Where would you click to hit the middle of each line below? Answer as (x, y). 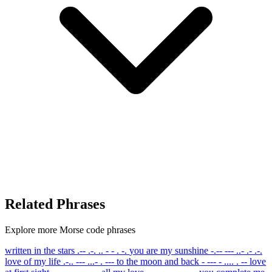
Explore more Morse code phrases (70, 229)
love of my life (33, 261)
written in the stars (40, 250)
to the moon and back (158, 261)
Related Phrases (55, 204)
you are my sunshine (169, 250)
